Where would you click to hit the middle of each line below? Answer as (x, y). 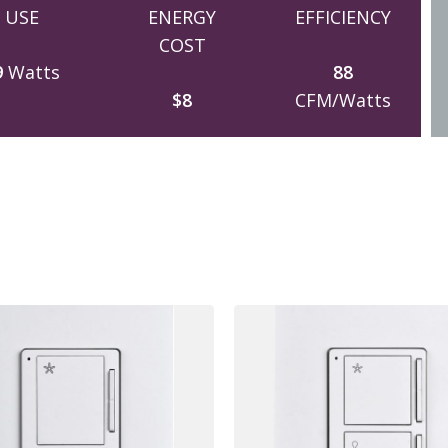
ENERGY (182, 16)
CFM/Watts (342, 99)
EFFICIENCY (342, 16)
